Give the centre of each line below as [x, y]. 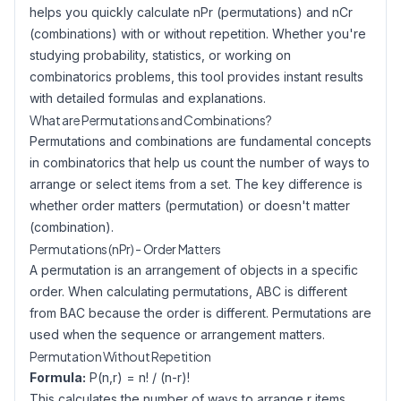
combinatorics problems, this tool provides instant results [196, 77]
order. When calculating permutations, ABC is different [188, 291]
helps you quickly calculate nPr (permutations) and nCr [191, 12]
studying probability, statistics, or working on [160, 55]
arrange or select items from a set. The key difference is [196, 184]
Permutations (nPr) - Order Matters [126, 249]
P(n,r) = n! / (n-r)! [138, 377]
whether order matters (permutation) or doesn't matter [190, 205]
